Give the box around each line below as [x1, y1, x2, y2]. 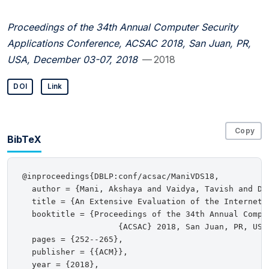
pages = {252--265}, [22, 235, 123, 244]
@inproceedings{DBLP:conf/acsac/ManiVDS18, [22, 172, 219, 181]
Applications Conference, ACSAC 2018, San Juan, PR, [7, 37, 251, 49]
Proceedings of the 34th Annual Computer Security [7, 20, 238, 33]
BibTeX [7, 133, 41, 145]
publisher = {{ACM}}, [22, 247, 128, 257]
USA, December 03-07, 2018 [7, 53, 138, 65]
